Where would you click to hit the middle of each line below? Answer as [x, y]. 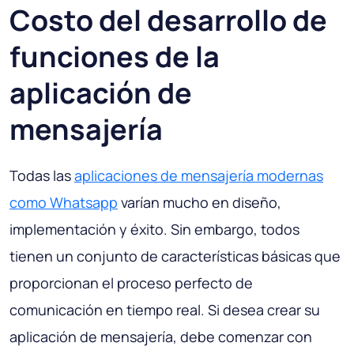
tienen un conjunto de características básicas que [175, 256]
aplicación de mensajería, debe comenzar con [161, 337]
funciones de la [115, 57]
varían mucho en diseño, [200, 203]
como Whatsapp [64, 203]
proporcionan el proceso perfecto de [131, 283]
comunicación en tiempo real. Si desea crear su [165, 310]
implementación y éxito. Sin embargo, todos [154, 230]
